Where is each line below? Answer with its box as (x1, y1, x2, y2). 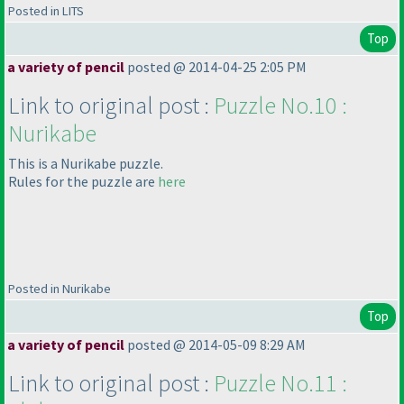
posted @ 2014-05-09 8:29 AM (127, 335, 306, 354)
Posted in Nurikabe (8, 280, 111, 298)
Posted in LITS (8, 3, 84, 20)
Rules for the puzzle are (8, 172, 158, 191)
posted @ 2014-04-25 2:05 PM (127, 58, 307, 77)
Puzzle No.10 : (214, 90, 347, 121)
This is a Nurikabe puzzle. (8, 154, 163, 173)
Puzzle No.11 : (214, 368, 347, 399)
